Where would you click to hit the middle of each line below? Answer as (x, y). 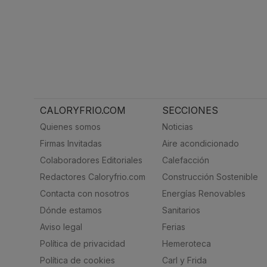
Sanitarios (181, 210)
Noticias (177, 127)
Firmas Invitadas (71, 143)
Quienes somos (70, 127)
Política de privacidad (83, 243)
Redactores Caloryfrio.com (93, 177)
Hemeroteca (186, 243)
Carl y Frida (184, 260)
